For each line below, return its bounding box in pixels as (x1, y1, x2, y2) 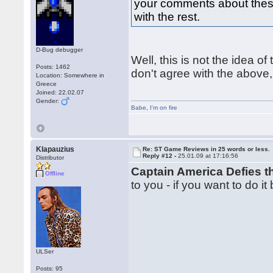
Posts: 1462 (36, 63, 71, 70)
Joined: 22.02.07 (36, 89, 85, 96)
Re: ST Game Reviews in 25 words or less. (143, 146, 271, 152)
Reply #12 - (143, 152, 179, 159)
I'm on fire (150, 104, 178, 111)
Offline (45, 170, 65, 177)
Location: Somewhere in (36, 72, 105, 79)
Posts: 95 (36, 265, 63, 272)
